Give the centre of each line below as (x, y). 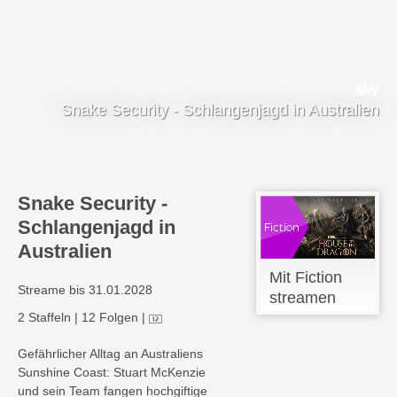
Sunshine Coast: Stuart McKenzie (112, 373)
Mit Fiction (305, 278)
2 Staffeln (44, 318)
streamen (302, 298)
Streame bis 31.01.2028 (85, 290)
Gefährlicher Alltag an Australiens (110, 354)
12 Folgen (110, 318)
